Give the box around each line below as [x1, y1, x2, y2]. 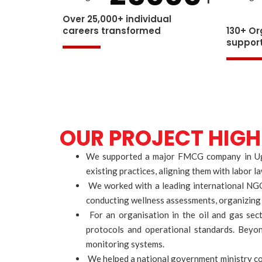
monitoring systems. [86, 238, 164, 249]
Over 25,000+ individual [63, 12, 171, 25]
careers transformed [63, 24, 161, 37]
